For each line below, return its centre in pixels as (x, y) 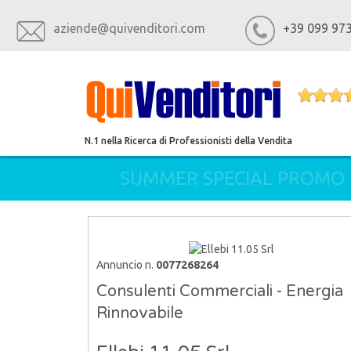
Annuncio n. (126, 265)
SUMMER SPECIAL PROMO (232, 179)
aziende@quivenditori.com (129, 28)
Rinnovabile (140, 314)
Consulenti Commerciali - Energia (220, 292)
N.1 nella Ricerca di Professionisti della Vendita (188, 141)
